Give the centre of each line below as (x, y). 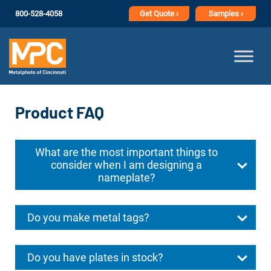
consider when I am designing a (126, 165)
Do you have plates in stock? (95, 257)
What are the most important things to (126, 152)
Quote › (166, 14)
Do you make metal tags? (88, 217)
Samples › (226, 14)
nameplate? (126, 178)
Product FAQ (60, 112)
